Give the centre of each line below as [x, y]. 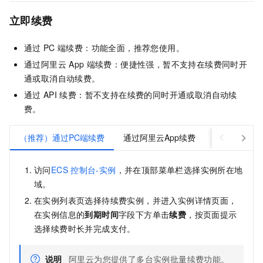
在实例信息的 [60, 215]
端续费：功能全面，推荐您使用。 [121, 48]
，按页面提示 [212, 215]
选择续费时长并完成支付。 [85, 229]
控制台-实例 [93, 170]
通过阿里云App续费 [159, 138]
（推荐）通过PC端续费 [62, 138]
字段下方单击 [144, 215]
